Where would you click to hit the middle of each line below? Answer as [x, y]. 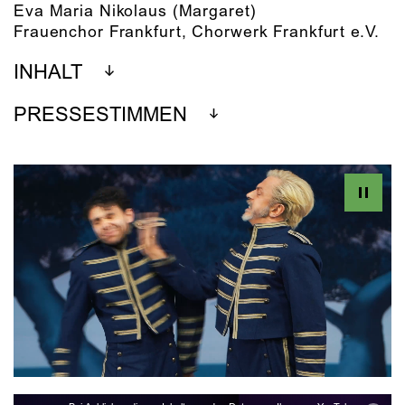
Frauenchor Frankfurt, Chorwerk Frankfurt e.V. [197, 32]
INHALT [48, 73]
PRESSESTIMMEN [100, 116]
